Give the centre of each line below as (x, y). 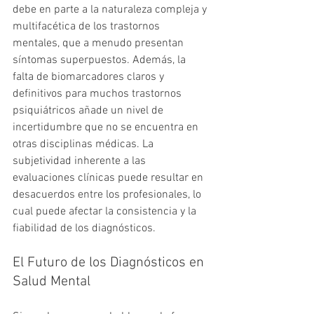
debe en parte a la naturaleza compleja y (111, 10)
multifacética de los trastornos (88, 27)
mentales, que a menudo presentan (100, 44)
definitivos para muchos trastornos (98, 94)
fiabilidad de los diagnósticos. (84, 229)
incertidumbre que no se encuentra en (107, 128)
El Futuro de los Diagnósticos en (110, 263)
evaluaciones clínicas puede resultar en (109, 178)
